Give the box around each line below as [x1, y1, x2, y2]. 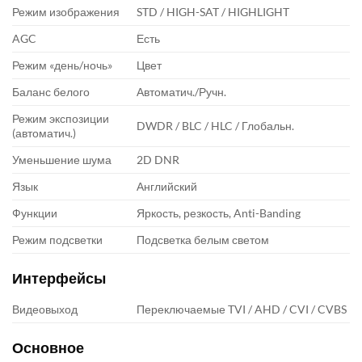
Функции [12, 205, 57, 220]
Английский [137, 179, 198, 193]
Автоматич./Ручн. [137, 84, 227, 99]
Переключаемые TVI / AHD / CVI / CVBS [137, 301, 347, 316]
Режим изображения [12, 4, 120, 19]
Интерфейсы [12, 268, 106, 287]
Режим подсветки [12, 232, 103, 246]
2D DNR [137, 152, 180, 166]
